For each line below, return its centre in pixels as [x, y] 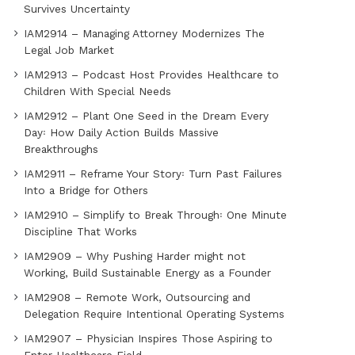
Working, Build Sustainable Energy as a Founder [147, 273]
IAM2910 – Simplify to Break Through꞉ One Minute [155, 215]
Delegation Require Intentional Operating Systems [154, 314]
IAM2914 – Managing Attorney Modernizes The [144, 34]
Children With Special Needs [97, 92]
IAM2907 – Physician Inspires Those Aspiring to [148, 339]
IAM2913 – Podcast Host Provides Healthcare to [151, 75]
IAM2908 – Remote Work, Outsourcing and [137, 298]
